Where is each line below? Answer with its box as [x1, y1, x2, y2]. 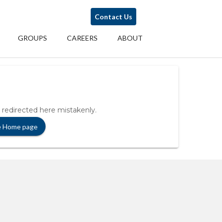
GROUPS [18, 34, 48, 42]
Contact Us [94, 12, 132, 21]
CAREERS [67, 34, 98, 42]
